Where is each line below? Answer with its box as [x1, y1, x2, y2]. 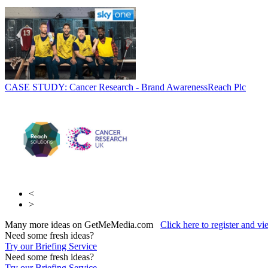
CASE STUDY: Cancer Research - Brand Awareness [5, 81, 208, 92]
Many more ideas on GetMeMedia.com [5, 219, 160, 230]
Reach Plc [208, 81, 246, 92]
